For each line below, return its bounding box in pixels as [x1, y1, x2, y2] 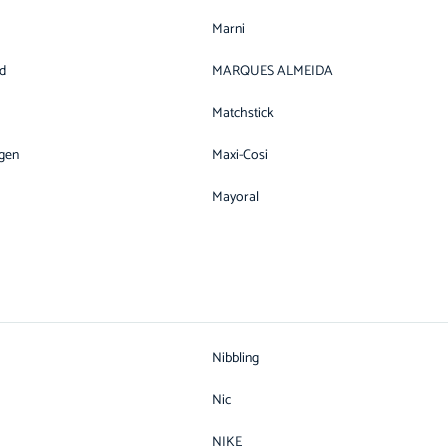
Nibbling [212, 347, 259, 370]
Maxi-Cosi [212, 144, 268, 167]
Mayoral [212, 186, 259, 209]
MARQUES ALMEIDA [212, 60, 333, 83]
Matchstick [212, 102, 274, 125]
